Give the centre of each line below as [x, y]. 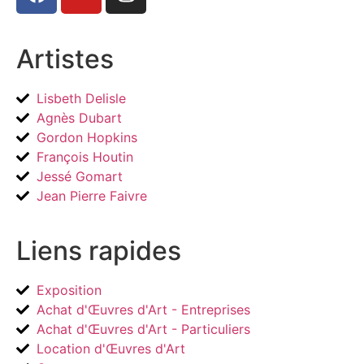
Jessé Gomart [80, 176]
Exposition [69, 290]
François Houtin [85, 156]
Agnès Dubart [79, 117]
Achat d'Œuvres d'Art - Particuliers [143, 329]
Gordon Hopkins [87, 137]
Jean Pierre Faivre [92, 195]
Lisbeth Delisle [81, 98]
